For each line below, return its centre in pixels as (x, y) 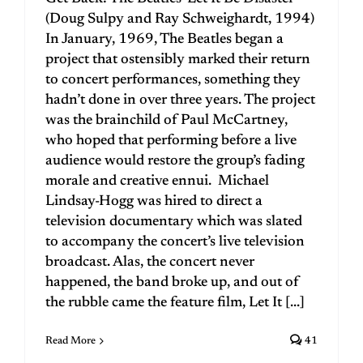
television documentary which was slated (174, 222)
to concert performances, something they (173, 81)
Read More (70, 341)
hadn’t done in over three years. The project (180, 101)
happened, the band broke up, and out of (172, 283)
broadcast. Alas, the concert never (150, 263)
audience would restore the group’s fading (175, 162)
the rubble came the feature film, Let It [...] (175, 303)
